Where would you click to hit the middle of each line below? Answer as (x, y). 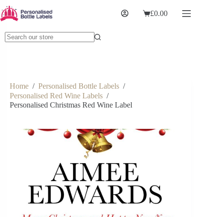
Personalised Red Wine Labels (56, 95)
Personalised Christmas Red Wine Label (71, 105)
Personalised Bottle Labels (79, 86)
